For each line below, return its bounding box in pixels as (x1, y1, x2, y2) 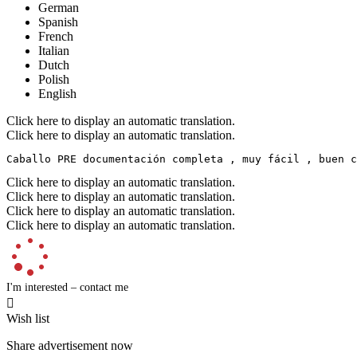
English (38, 86, 76, 100)
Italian (38, 43, 69, 57)
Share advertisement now (6, 338, 133, 352)
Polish (38, 72, 69, 86)
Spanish (38, 14, 78, 29)
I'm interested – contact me (6, 280, 128, 293)
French (38, 29, 73, 43)
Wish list (6, 311, 49, 325)
